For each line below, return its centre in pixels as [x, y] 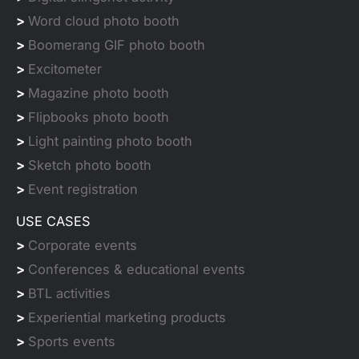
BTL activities [69, 294]
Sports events [72, 342]
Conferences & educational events [137, 270]
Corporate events [83, 246]
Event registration [83, 190]
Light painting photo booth [110, 141]
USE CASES [53, 222]
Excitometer [65, 69]
